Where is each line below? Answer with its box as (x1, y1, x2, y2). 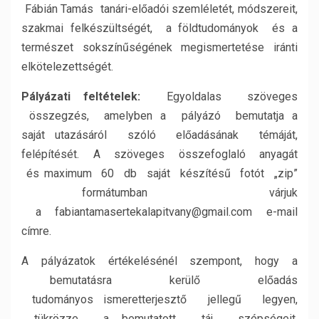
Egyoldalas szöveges (140, 90, 298, 103)
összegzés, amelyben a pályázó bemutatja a (21, 109, 298, 122)
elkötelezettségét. (21, 60, 113, 73)
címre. (21, 224, 54, 238)
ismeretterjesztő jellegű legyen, (103, 293, 298, 306)
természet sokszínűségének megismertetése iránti (21, 41, 298, 54)
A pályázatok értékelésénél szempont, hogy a (21, 254, 298, 268)
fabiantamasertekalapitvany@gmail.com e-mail (55, 205, 298, 219)
